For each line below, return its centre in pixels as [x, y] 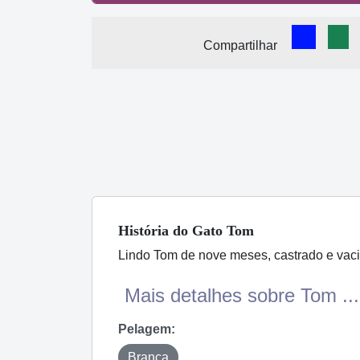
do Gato [198, 230]
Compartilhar [240, 45]
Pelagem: [147, 329]
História [145, 230]
